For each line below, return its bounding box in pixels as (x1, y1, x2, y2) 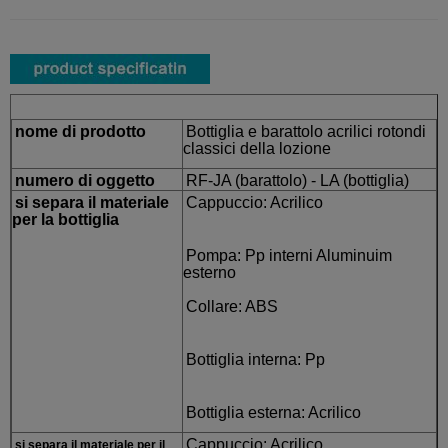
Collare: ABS (186, 298, 282, 316)
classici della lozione (183, 140, 331, 158)
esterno (183, 264, 240, 282)
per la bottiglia (12, 211, 119, 229)
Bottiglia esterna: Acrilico (186, 404, 373, 422)
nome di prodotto (15, 123, 150, 141)
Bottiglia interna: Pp (186, 351, 325, 369)
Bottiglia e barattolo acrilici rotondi (186, 123, 426, 141)
